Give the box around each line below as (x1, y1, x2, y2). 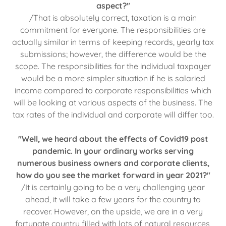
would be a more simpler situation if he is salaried (21, 73, 205, 83)
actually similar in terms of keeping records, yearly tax (12, 36, 214, 47)
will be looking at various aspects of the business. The (14, 97, 212, 107)
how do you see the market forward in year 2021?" (16, 169, 210, 180)
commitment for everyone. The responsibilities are (20, 24, 206, 35)
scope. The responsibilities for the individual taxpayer (15, 61, 211, 71)
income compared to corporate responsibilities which (15, 85, 211, 95)
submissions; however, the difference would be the (20, 48, 206, 59)
